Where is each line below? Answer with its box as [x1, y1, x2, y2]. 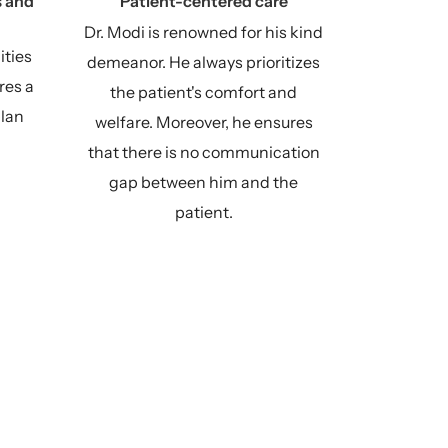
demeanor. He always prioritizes [87, 52, 320, 72]
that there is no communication [87, 142, 320, 162]
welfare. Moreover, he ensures [94, 112, 313, 132]
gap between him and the [109, 172, 298, 192]
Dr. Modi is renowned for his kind [84, 22, 323, 42]
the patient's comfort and [110, 82, 297, 102]
